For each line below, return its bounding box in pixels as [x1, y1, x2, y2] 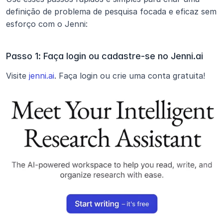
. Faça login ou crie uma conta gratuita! [54, 71, 205, 81]
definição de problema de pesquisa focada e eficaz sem [6, 6, 217, 16]
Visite [6, 71, 26, 81]
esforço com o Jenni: [6, 19, 88, 29]
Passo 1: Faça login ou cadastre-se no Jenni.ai [6, 51, 203, 61]
